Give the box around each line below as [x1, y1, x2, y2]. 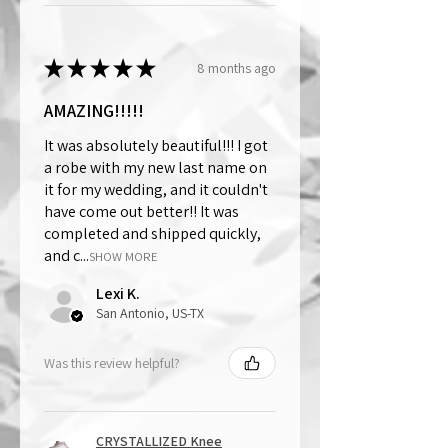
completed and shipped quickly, [44, 223, 261, 245]
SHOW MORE [89, 248, 158, 266]
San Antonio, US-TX [96, 304, 204, 323]
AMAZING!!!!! [44, 99, 144, 123]
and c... [44, 245, 89, 267]
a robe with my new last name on [44, 157, 267, 179]
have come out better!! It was [44, 201, 239, 223]
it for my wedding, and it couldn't [44, 179, 268, 201]
